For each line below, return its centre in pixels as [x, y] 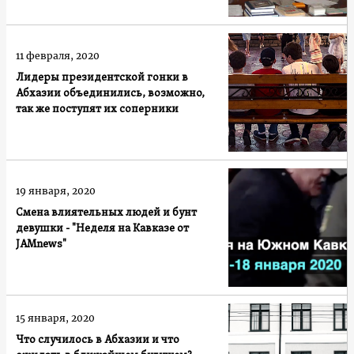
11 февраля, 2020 [58, 55]
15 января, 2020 [55, 318]
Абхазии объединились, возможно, [110, 93]
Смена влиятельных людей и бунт [106, 213]
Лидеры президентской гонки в [102, 77]
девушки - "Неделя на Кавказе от [102, 228]
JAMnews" [41, 244]
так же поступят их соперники [97, 109]
